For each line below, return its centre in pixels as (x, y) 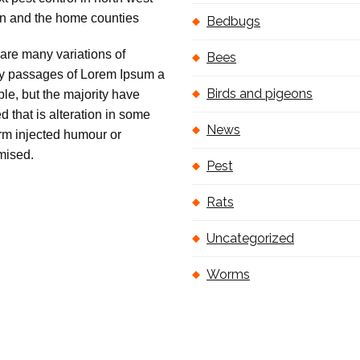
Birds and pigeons (260, 94)
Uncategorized (250, 239)
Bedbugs (233, 22)
